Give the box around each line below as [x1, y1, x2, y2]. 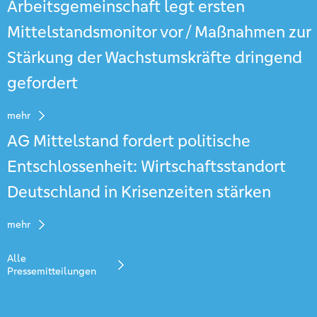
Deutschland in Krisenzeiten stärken [7, 182, 271, 202]
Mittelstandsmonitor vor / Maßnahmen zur [7, 22, 311, 42]
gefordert [7, 73, 78, 93]
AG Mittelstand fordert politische [7, 131, 250, 151]
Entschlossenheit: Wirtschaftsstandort [7, 156, 286, 177]
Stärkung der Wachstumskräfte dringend [7, 47, 302, 68]
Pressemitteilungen [7, 265, 96, 277]
